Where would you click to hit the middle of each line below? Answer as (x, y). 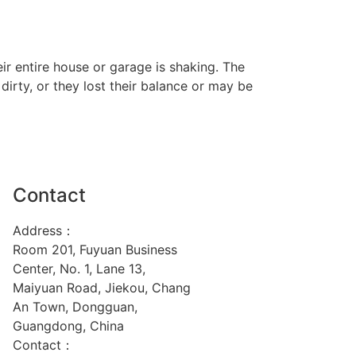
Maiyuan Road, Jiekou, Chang (102, 288)
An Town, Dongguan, (75, 307)
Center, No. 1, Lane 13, (79, 269)
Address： (44, 230)
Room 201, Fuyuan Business (95, 250)
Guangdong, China (68, 326)
